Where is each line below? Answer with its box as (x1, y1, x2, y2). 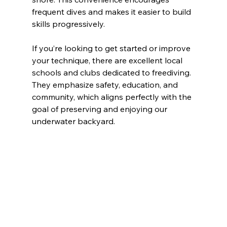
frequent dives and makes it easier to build (31, 7, 193, 17)
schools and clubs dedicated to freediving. (31, 67, 193, 78)
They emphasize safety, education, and (31, 80, 180, 90)
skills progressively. (31, 19, 105, 29)
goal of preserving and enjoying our (31, 104, 169, 115)
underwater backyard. (31, 116, 115, 127)
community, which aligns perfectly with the (31, 92, 194, 102)
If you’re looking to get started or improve (31, 43, 193, 54)
